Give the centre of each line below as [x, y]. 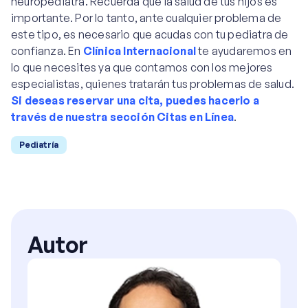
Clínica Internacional [140, 51]
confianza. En [47, 51]
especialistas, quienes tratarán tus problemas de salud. [153, 84]
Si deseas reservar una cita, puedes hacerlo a [135, 100]
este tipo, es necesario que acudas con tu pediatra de [150, 34]
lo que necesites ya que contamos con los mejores [142, 67]
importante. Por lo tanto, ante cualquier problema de [146, 18]
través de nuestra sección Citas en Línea [123, 117]
